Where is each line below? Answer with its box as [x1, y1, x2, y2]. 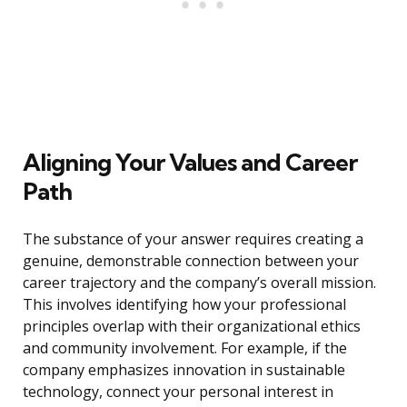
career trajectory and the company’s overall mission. [23, 273, 376, 293]
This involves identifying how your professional [23, 294, 346, 315]
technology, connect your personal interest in [23, 382, 333, 402]
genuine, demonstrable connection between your [23, 251, 359, 272]
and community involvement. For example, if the [23, 338, 347, 359]
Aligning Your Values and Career [23, 147, 357, 178]
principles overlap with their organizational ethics [23, 316, 361, 337]
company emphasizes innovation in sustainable [23, 360, 345, 381]
